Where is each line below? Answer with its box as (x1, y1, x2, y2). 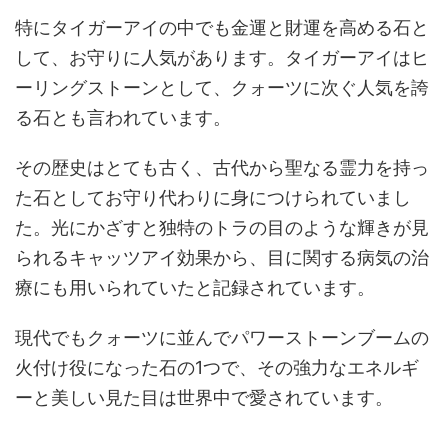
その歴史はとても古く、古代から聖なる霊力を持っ (15, 156, 429, 178)
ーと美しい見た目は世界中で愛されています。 (15, 386, 393, 408)
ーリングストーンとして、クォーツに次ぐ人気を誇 (15, 76, 429, 98)
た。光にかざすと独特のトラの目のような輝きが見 (15, 216, 429, 238)
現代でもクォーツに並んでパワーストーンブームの (15, 326, 429, 348)
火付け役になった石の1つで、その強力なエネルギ (15, 356, 419, 378)
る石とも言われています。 (15, 106, 231, 128)
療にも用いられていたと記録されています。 (15, 276, 375, 298)
